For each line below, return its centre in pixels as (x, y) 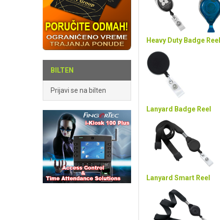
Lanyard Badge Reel (179, 109)
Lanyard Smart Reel (178, 178)
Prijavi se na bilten (78, 90)
